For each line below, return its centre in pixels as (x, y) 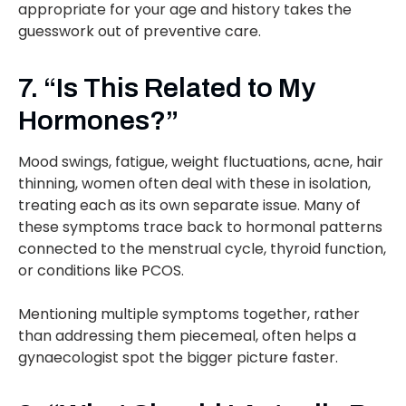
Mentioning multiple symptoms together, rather (189, 314)
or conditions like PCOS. (101, 271)
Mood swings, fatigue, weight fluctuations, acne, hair (201, 162)
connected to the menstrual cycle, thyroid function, (202, 249)
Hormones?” (98, 121)
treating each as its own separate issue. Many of (189, 206)
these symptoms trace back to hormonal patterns (200, 227)
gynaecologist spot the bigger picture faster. (178, 358)
